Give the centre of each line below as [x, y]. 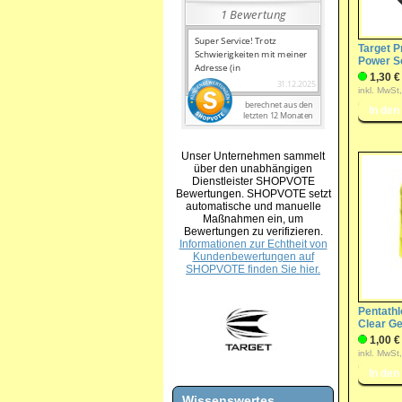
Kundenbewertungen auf [253, 256]
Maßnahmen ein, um [253, 218]
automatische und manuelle [253, 206]
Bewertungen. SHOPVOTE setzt [253, 193]
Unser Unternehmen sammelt [253, 156]
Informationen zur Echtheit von [253, 244]
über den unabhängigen [253, 168]
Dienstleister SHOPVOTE [253, 181]
